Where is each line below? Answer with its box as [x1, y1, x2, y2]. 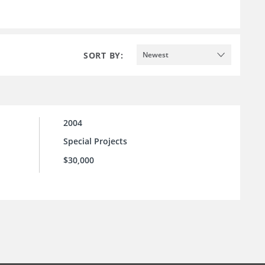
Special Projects [63, 135, 127, 147]
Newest [143, 49, 169, 60]
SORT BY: [83, 49, 124, 61]
